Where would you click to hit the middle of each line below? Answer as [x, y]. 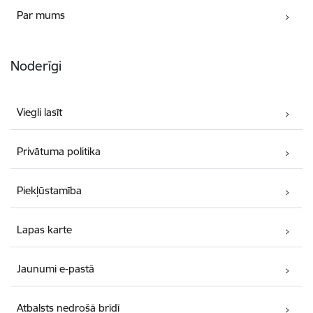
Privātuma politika [59, 151]
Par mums [41, 15]
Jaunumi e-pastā [56, 268]
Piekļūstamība [50, 190]
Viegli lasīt [40, 112]
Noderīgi [36, 65]
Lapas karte [45, 229]
